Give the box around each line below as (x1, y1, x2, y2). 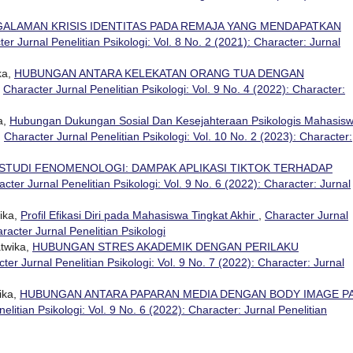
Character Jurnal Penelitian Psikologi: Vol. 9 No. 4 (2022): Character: (3, 82, 345, 95)
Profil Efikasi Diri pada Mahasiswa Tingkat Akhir (20, 208, 258, 221)
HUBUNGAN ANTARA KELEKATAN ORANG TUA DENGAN (14, 66, 304, 80)
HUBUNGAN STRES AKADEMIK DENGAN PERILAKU (32, 240, 299, 253)
